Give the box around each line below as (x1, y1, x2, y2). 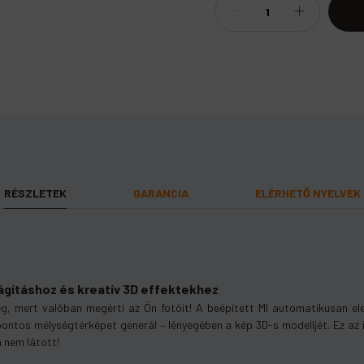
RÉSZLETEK (3, 186, 67, 200)
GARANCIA (132, 186, 188, 200)
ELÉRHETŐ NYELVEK (254, 186, 361, 200)
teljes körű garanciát (52, 272, 164, 286)
